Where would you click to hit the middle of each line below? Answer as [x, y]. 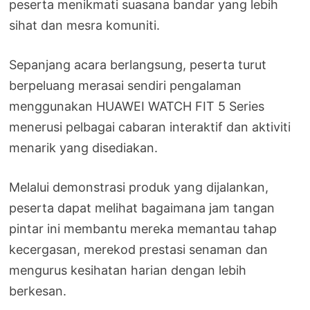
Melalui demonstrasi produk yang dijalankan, [139, 188]
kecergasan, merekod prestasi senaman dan [139, 250]
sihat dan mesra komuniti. [85, 26]
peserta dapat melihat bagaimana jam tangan [142, 208]
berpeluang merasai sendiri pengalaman [126, 86]
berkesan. [38, 291]
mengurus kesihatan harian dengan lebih [128, 271]
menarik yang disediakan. [84, 148]
